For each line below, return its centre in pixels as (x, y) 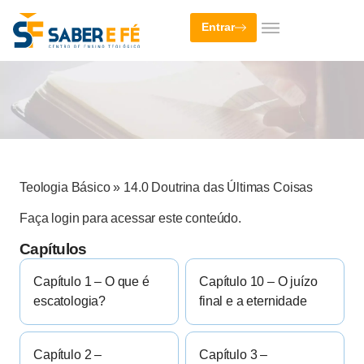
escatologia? (70, 301)
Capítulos (53, 249)
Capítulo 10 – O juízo (258, 282)
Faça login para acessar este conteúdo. (130, 218)
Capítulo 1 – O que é (91, 282)
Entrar (218, 28)
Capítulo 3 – (234, 355)
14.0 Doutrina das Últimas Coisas (219, 187)
